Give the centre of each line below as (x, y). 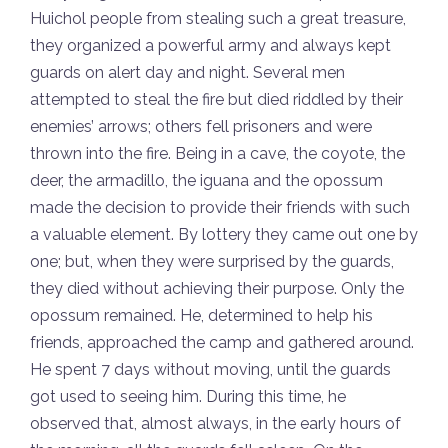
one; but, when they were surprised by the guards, (212, 262)
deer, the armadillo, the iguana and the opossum (206, 181)
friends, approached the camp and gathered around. (222, 343)
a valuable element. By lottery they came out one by (224, 235)
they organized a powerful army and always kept (210, 46)
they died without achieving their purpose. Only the (217, 289)
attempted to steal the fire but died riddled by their (216, 100)
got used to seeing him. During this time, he (188, 397)
